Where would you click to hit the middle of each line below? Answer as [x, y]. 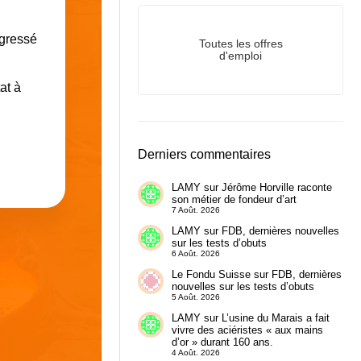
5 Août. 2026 [195, 297]
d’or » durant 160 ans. [222, 342]
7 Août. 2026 [195, 210]
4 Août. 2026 [195, 352]
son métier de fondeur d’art [234, 200]
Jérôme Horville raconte [276, 188]
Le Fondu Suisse [211, 275]
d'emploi [241, 56]
